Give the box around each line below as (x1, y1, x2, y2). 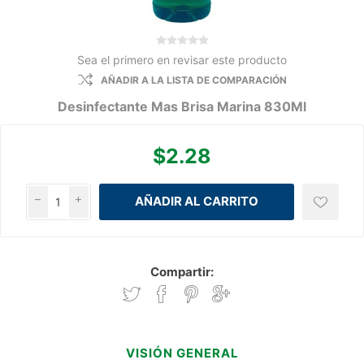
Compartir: (150, 264, 214, 280)
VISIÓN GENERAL (125, 345, 239, 362)
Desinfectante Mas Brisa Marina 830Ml (58, 97, 306, 115)
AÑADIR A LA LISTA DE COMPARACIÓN (100, 73, 287, 86)
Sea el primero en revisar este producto (77, 52, 287, 67)
